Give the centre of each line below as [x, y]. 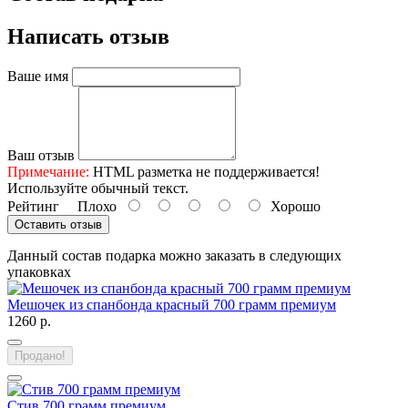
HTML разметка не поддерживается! [204, 172]
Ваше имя [38, 76]
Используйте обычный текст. [98, 189]
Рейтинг [33, 207]
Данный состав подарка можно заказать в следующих [174, 256]
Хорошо [292, 207]
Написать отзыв [88, 37]
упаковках [39, 272]
